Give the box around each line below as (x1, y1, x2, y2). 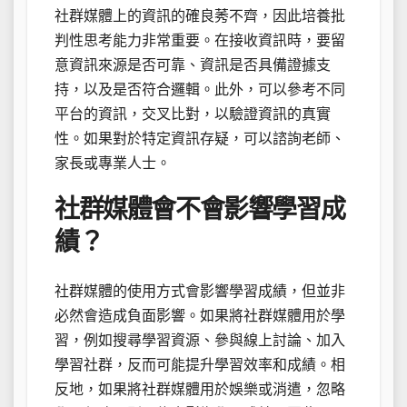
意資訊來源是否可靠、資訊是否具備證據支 (55, 56, 331, 73)
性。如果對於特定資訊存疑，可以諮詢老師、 (55, 130, 345, 146)
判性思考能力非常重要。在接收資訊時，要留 (55, 32, 345, 48)
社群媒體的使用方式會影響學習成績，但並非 (55, 283, 345, 300)
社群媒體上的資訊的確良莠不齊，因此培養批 (55, 7, 345, 24)
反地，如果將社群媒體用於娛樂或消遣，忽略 (55, 382, 345, 398)
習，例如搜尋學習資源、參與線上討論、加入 (55, 333, 345, 349)
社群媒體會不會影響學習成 (55, 194, 345, 223)
